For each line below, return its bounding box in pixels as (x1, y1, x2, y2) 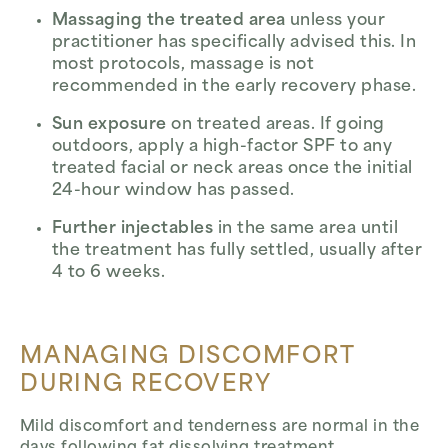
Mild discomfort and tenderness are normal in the (20, 419, 420, 435)
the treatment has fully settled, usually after (52, 243, 423, 260)
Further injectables (52, 221, 214, 238)
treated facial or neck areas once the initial (52, 161, 413, 178)
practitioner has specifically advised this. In (52, 35, 417, 52)
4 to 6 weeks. (52, 265, 166, 282)
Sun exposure (52, 117, 167, 134)
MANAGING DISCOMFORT (20, 346, 355, 370)
